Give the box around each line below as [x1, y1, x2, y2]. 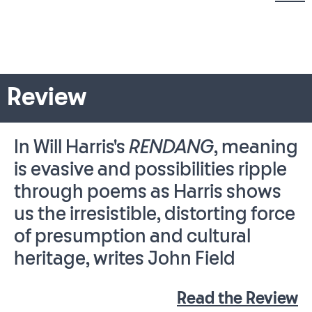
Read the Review [177, 290, 298, 307]
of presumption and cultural [14, 227, 251, 247]
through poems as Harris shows [14, 182, 281, 203]
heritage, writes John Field [14, 249, 235, 270]
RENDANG [129, 138, 214, 158]
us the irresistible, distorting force [14, 205, 295, 225]
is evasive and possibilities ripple [14, 160, 287, 180]
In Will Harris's [14, 138, 129, 158]
